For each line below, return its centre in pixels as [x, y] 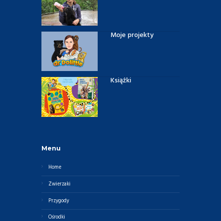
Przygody [59, 201]
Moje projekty [132, 35]
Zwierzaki [60, 184]
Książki [121, 81]
